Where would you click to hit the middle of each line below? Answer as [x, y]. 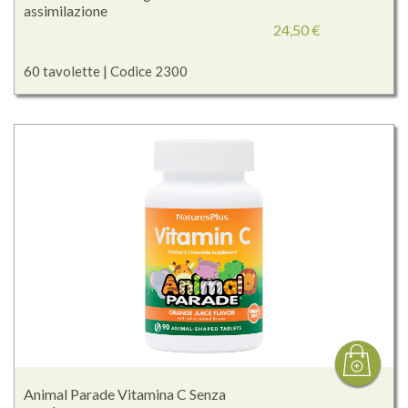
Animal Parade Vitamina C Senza [125, 394]
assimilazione [66, 11]
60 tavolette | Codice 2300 [106, 71]
